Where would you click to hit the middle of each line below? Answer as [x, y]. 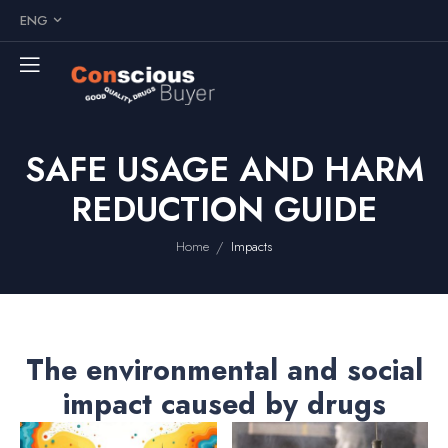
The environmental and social [224, 370]
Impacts [251, 247]
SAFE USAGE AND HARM [224, 169]
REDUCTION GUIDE [224, 209]
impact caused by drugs [224, 404]
